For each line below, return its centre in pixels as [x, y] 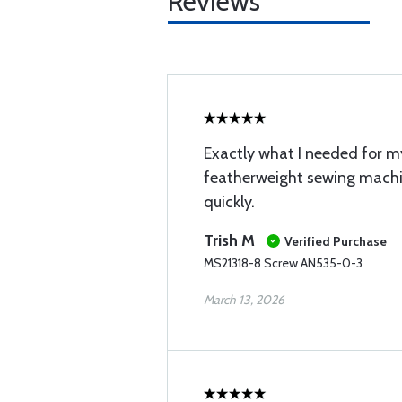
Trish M [229, 240]
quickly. [229, 202]
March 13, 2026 [244, 300]
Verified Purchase [336, 241]
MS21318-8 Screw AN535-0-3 [283, 263]
